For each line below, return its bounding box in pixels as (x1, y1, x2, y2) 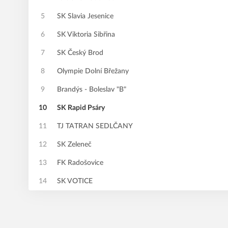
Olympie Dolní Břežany (57, 68, 129, 75)
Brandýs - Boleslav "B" (57, 86, 126, 93)
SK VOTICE (57, 178, 93, 185)
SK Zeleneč (57, 141, 92, 148)
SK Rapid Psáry (57, 104, 105, 111)
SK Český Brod (57, 49, 103, 56)
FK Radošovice (57, 159, 103, 166)
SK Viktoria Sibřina (57, 31, 115, 38)
